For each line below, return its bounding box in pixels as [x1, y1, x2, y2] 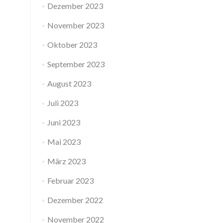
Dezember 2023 [47, 1, 103, 10]
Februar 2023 [47, 176, 94, 185]
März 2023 [47, 156, 86, 166]
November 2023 [47, 20, 104, 30]
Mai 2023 [47, 137, 81, 146]
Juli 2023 [47, 98, 78, 108]
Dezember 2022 [47, 195, 103, 205]
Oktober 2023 [47, 40, 97, 49]
